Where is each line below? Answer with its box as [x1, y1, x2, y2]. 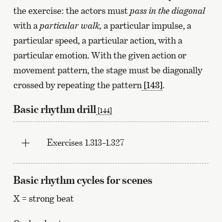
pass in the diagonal [129, 5, 205, 16]
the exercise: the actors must [13, 5, 130, 16]
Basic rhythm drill [13, 103, 96, 115]
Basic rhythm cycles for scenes [13, 173, 153, 186]
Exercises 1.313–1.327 [47, 137, 124, 148]
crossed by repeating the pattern [13, 79, 142, 90]
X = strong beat [13, 193, 74, 204]
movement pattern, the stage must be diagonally [13, 64, 202, 75]
